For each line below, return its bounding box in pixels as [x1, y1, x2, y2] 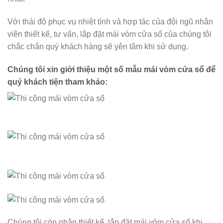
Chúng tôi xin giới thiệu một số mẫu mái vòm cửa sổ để [7, 65, 216, 74]
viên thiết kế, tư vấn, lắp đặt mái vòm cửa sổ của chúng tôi [7, 29, 212, 38]
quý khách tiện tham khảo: [7, 77, 108, 86]
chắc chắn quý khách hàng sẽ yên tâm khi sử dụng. [7, 42, 188, 51]
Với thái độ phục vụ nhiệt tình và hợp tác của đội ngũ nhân [7, 17, 213, 26]
